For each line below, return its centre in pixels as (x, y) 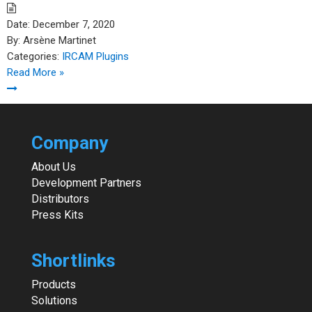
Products (53, 285)
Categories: (33, 56)
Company (69, 143)
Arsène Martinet (58, 40)
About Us (53, 167)
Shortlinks (73, 261)
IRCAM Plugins (95, 56)
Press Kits (57, 215)
